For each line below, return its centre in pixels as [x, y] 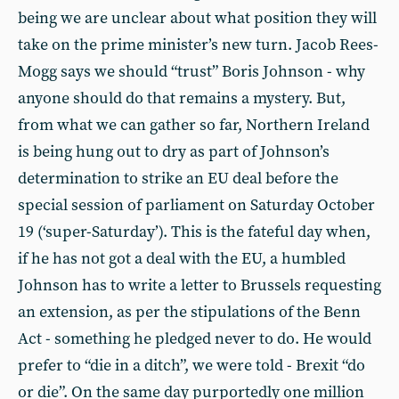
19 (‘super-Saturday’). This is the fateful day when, [194, 232]
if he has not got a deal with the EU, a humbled [182, 259]
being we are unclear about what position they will [197, 18]
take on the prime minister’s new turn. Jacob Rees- [198, 45]
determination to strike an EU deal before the [178, 179]
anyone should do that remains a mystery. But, [182, 98]
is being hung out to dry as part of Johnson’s [174, 152]
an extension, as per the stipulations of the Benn [189, 312]
